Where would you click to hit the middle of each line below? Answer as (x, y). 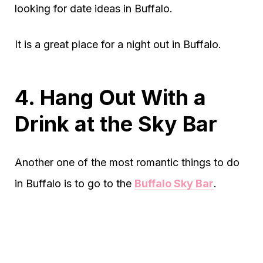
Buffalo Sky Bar (174, 184)
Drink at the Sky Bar (116, 124)
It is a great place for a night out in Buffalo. (118, 45)
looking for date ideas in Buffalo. (94, 9)
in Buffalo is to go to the (75, 184)
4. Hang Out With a (110, 98)
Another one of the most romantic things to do (127, 163)
